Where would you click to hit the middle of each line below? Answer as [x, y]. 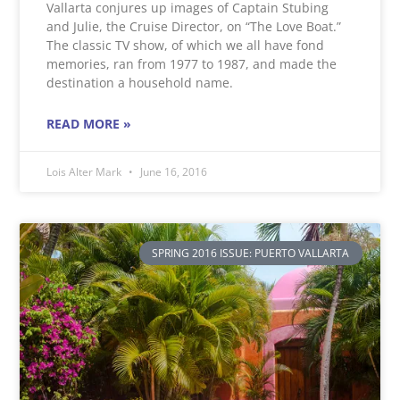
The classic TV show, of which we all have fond [186, 46]
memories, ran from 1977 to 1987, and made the [192, 64]
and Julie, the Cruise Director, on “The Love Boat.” [194, 27]
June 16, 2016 [173, 172]
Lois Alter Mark [86, 172]
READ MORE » [89, 124]
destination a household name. [140, 83]
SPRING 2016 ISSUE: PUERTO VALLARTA [251, 253]
